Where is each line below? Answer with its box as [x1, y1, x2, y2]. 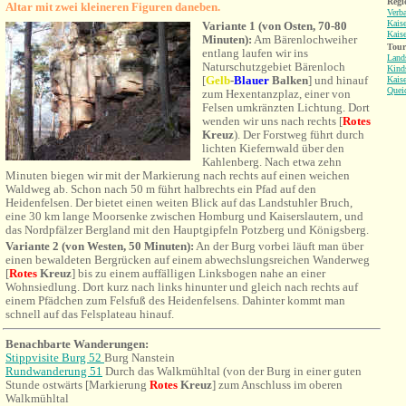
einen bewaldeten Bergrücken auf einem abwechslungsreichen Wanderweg [5, 253, 370, 266]
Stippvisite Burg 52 [5, 351, 104, 364]
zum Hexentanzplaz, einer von [202, 87, 351, 101]
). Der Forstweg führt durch [234, 128, 364, 141]
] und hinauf [308, 73, 368, 87]
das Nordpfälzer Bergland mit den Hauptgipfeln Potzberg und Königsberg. [5, 223, 369, 237]
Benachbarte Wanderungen [5, 337, 145, 351]
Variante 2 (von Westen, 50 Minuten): [5, 239, 194, 253]
